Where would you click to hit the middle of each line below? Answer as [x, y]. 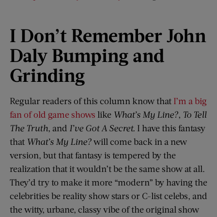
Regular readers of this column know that [92, 101]
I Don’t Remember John [108, 35]
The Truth [29, 128]
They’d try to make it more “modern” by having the [108, 182]
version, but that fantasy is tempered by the [93, 155]
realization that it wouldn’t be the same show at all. [107, 168]
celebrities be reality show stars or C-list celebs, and [108, 195]
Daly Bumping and [87, 54]
